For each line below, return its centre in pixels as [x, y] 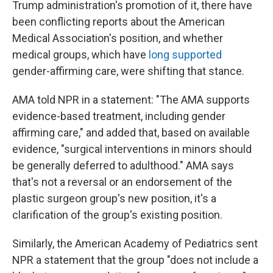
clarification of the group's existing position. [117, 215]
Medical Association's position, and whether [118, 38]
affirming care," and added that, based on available [131, 133]
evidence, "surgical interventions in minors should [132, 149]
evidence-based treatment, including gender [119, 116]
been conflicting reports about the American [119, 22]
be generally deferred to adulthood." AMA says [123, 165]
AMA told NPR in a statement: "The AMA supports [131, 100]
